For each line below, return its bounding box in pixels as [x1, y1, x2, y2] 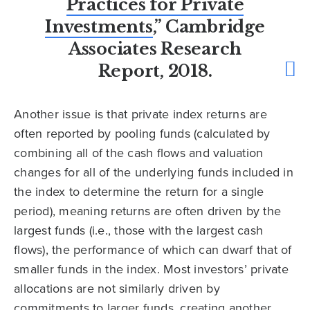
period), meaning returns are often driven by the [14, 202, 281, 221]
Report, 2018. [98, 61, 212, 82]
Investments [45, 17, 153, 37]
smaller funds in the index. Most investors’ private [14, 260, 289, 279]
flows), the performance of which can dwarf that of [14, 241, 292, 259]
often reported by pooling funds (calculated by [14, 125, 271, 143]
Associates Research [68, 39, 242, 60]
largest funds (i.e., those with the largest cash [14, 221, 263, 240]
